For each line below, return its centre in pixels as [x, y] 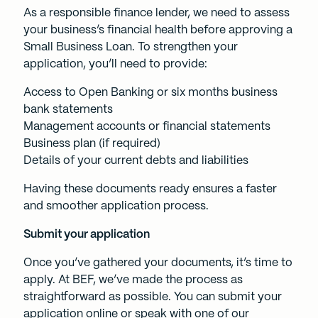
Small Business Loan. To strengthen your [130, 47]
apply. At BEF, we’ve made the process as [133, 280]
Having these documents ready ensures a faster [150, 189]
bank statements [68, 109]
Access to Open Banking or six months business [150, 92]
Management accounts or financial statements [147, 126]
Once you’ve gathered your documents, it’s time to [158, 263]
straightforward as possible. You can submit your [152, 297]
